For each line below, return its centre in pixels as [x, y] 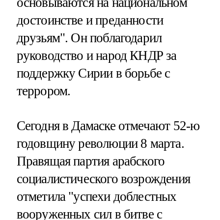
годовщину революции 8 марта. [100, 143]
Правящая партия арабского [91, 161]
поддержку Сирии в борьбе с [93, 73]
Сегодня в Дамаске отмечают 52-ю [108, 125]
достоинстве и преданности [90, 20]
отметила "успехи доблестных [96, 196]
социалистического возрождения [103, 179]
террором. [43, 91]
